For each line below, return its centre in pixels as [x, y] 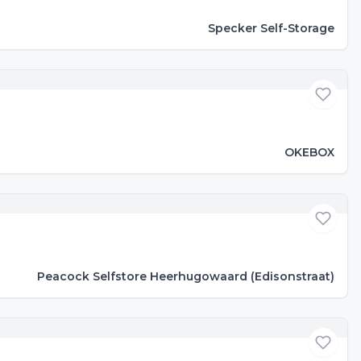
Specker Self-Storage [271, 28]
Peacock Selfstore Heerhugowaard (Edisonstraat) [186, 276]
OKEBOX [309, 152]
